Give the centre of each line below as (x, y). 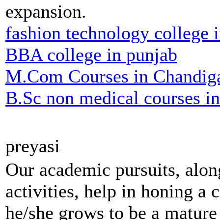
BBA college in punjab (91, 55)
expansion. (46, 12)
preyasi (33, 146)
